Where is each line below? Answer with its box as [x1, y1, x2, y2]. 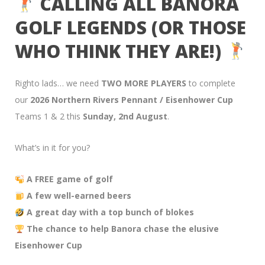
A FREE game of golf [26, 173, 113, 185]
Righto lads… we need [15, 77, 101, 89]
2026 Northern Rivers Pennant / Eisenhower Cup [30, 94, 233, 106]
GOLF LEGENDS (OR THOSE [15, 15, 246, 40]
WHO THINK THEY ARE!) [15, 39, 221, 64]
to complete [186, 77, 235, 89]
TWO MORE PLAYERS [101, 77, 186, 89]
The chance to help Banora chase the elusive [26, 223, 219, 235]
